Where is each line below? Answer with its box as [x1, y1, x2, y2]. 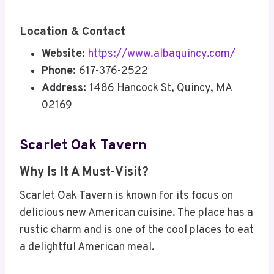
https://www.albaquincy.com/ [88, 47, 235, 62]
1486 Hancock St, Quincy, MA [89, 81, 232, 96]
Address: [42, 81, 89, 96]
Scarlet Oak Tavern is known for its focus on [20, 189, 233, 204]
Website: [42, 47, 88, 62]
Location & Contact [20, 24, 125, 39]
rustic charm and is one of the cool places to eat [20, 223, 254, 238]
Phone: [42, 64, 79, 79]
